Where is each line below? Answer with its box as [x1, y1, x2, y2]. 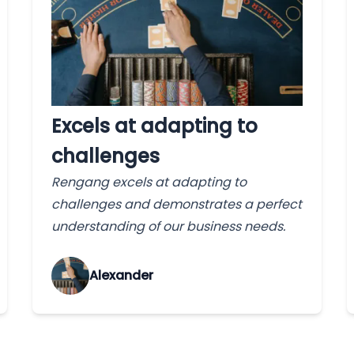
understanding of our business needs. [51, 217, 286, 235]
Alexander [89, 266, 154, 285]
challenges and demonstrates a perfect [51, 194, 303, 213]
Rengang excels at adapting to [51, 172, 247, 191]
